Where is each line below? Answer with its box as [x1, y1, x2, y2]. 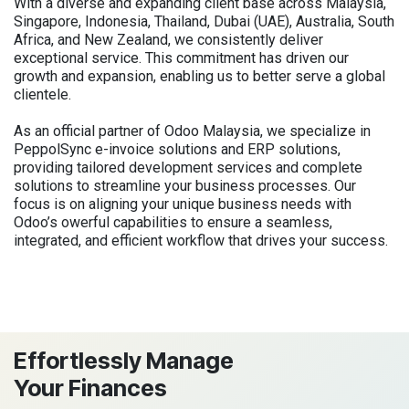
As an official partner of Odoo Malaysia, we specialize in [14, 121, 371, 140]
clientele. [14, 85, 71, 103]
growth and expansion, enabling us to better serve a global [14, 67, 385, 85]
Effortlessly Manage [14, 346, 234, 374]
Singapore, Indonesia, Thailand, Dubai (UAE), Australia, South [14, 12, 394, 30]
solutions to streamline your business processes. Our [14, 176, 356, 194]
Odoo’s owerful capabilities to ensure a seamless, [14, 213, 332, 231]
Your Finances [14, 373, 167, 402]
